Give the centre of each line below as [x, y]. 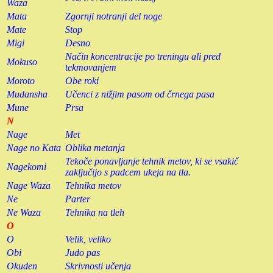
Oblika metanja [95, 147]
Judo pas [83, 252]
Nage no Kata [34, 147]
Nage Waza [29, 185]
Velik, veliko [88, 239]
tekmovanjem [91, 67]
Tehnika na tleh [95, 212]
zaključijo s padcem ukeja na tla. [128, 172]
